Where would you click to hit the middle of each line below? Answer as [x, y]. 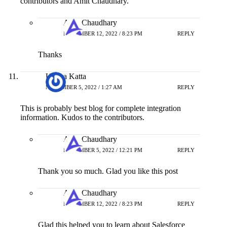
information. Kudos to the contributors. [82, 117]
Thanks [50, 54]
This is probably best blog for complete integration [101, 108]
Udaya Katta [66, 76]
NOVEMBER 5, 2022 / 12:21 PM [103, 150]
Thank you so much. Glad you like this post [108, 171]
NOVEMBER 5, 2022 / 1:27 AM [84, 87]
